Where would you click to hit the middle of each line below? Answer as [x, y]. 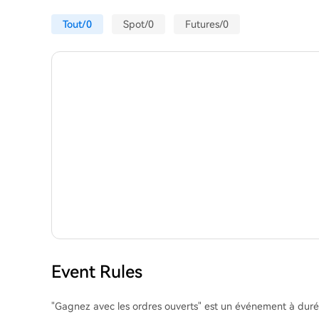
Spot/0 [138, 24]
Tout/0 [77, 24]
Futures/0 [207, 24]
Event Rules [97, 272]
